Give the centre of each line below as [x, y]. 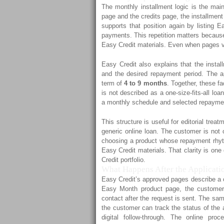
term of [113, 83]
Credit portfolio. [123, 160]
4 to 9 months [145, 83]
